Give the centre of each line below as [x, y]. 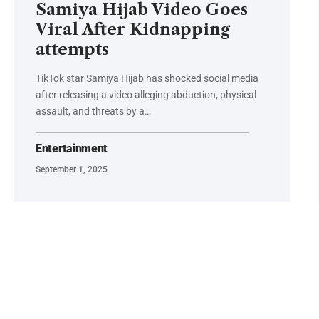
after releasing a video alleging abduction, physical [146, 95]
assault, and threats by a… [93, 111]
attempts [72, 50]
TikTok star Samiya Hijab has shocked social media [147, 79]
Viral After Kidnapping [133, 30]
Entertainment [72, 149]
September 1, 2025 [72, 170]
